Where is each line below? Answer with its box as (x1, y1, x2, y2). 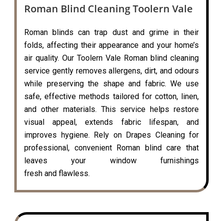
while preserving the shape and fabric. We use (24, 79, 199, 89)
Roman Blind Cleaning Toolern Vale (24, 2, 193, 16)
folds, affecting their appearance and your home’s (24, 40, 199, 50)
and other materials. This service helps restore (24, 105, 199, 114)
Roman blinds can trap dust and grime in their (24, 28, 199, 37)
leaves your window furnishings (24, 156, 199, 166)
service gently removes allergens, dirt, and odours (24, 66, 199, 76)
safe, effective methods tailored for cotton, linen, (24, 92, 199, 102)
